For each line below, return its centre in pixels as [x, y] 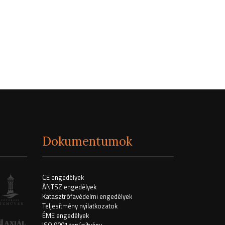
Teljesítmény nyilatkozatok [80, 206]
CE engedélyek [63, 177]
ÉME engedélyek [65, 215]
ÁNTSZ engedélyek [69, 187]
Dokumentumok [87, 141]
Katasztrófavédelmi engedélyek [87, 196]
